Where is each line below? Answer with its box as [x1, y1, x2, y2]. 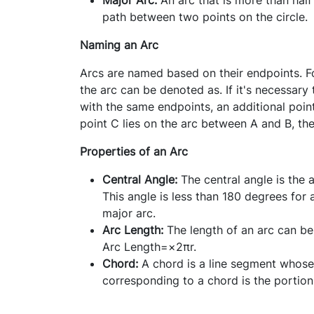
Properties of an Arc [80, 144, 188, 158]
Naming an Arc [80, 37, 158, 52]
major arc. [102, 205, 156, 220]
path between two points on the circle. [102, 9, 308, 24]
